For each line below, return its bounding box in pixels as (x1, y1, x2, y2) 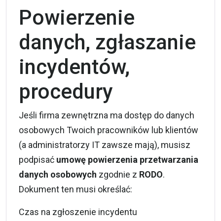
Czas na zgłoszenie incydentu (19, 206, 137, 217)
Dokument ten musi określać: (19, 184, 132, 194)
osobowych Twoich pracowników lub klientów (19, 124, 198, 135)
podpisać (19, 154, 56, 165)
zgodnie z (97, 169, 139, 180)
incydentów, (19, 54, 130, 79)
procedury (19, 79, 113, 104)
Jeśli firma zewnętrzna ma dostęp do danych (19, 110, 194, 120)
